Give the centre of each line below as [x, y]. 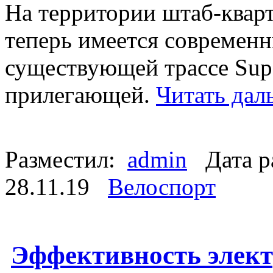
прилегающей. [80, 94]
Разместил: [66, 159]
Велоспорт [162, 186]
